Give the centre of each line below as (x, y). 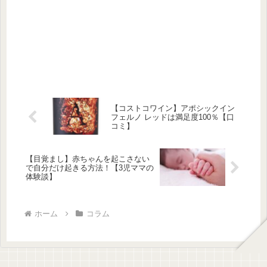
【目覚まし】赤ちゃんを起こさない (88, 159)
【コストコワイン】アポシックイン (173, 108)
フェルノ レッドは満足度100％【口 (172, 117)
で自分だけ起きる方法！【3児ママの (90, 168)
